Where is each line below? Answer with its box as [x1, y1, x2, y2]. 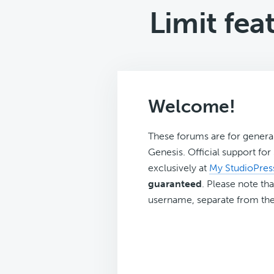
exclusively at [148, 162, 209, 174]
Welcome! [148, 95, 235, 117]
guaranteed [148, 178, 202, 190]
